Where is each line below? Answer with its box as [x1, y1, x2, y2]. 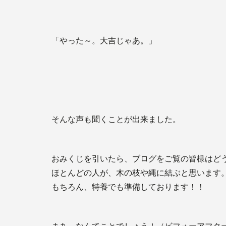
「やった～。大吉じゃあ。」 [51, 36, 156, 45]
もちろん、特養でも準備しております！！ [51, 183, 205, 191]
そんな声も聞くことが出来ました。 [51, 115, 181, 124]
